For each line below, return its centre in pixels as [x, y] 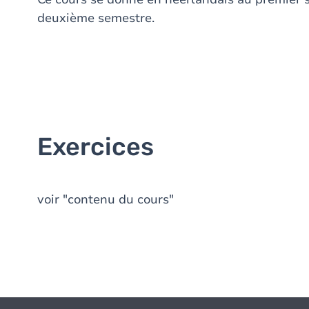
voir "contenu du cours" [106, 199]
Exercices [96, 147]
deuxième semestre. [96, 18]
